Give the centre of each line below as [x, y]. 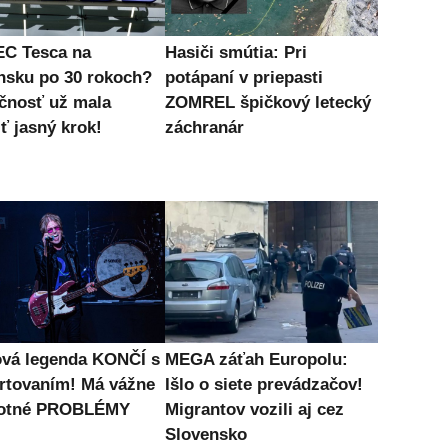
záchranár [204, 128]
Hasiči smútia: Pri [235, 53]
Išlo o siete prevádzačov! [263, 384]
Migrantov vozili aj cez [254, 409]
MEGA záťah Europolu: [256, 359]
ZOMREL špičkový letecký [267, 103]
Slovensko [205, 434]
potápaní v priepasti [243, 78]
